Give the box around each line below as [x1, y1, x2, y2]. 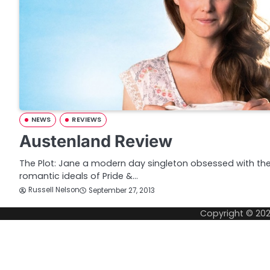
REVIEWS [72, 115, 102, 124]
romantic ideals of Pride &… [19, 170, 138, 182]
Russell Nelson [28, 185, 80, 195]
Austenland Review [19, 131, 172, 151]
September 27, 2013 [89, 185, 155, 195]
